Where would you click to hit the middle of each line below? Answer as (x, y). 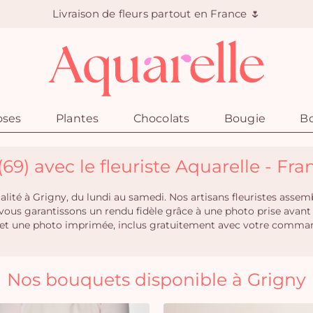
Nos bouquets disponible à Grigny (156, 279)
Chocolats (161, 118)
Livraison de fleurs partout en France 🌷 (156, 14)
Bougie (245, 118)
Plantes (77, 118)
